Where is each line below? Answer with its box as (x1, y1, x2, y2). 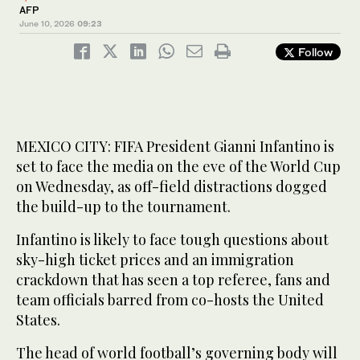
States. (16, 309, 60, 329)
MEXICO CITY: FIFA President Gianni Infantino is (16, 136, 334, 156)
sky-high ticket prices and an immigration (16, 249, 294, 269)
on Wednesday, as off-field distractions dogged (16, 176, 327, 196)
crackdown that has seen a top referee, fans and (16, 269, 330, 289)
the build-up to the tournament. (16, 196, 231, 216)
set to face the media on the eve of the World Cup (16, 156, 341, 176)
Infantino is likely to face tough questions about (16, 229, 329, 249)
